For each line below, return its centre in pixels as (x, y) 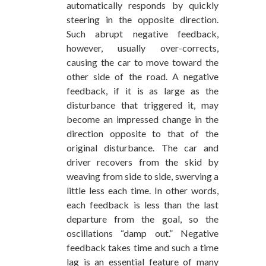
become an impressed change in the (142, 119)
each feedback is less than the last (142, 205)
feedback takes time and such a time (142, 248)
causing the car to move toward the (142, 62)
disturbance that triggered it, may (142, 105)
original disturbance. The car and (142, 148)
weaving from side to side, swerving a (142, 176)
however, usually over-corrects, (142, 48)
